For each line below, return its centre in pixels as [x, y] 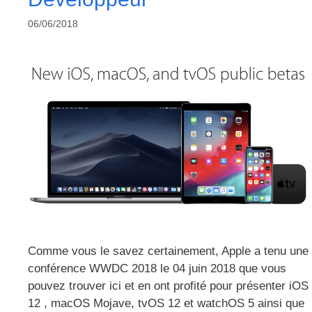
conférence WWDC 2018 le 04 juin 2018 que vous [157, 268]
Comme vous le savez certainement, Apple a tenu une [168, 251]
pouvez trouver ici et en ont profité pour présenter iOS [168, 286]
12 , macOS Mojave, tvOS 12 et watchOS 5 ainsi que [166, 303]
